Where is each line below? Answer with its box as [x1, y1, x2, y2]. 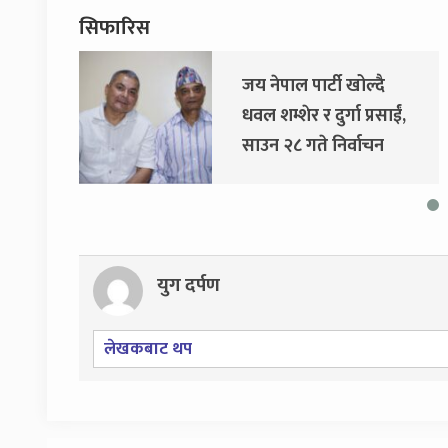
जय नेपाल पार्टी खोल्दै [140, 71, 284, 102]
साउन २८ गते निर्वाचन [140, 131, 283, 162]
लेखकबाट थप [104, 334, 192, 363]
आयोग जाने [140, 161, 218, 192]
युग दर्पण [157, 269, 220, 301]
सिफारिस [79, 11, 150, 46]
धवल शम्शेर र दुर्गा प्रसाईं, [140, 101, 305, 132]
